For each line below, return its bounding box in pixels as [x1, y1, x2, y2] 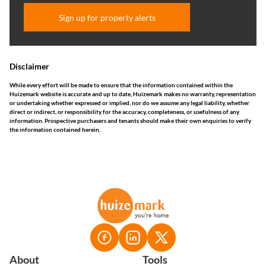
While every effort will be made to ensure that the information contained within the [9, 81, 233, 88]
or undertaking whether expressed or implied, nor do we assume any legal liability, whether [9, 99, 249, 106]
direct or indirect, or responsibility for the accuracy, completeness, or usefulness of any [9, 108, 239, 115]
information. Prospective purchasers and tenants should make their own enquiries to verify [9, 117, 251, 124]
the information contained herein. [9, 126, 100, 133]
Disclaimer [9, 61, 49, 71]
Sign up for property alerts [58, 12, 156, 23]
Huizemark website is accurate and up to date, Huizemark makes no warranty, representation [9, 90, 256, 97]
